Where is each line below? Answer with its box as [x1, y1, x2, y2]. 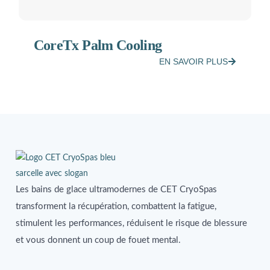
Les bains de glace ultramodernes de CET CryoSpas [15, 185, 217, 194]
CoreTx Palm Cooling [33, 37, 162, 53]
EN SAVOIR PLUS [159, 57, 228, 66]
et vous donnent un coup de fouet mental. [15, 236, 183, 245]
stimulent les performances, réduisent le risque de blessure [15, 219, 247, 228]
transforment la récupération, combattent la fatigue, [15, 202, 216, 211]
